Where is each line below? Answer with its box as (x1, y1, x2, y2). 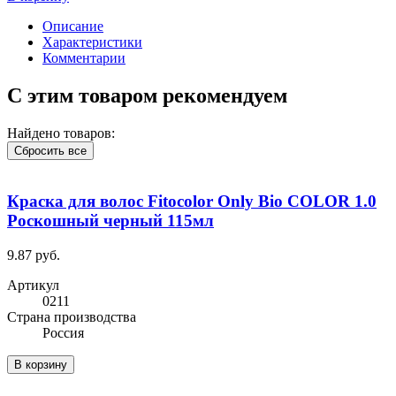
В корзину (14, 358, 67, 372)
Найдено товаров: (7, 125, 115, 141)
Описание (42, 18, 103, 34)
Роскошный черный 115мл (7, 211, 214, 231)
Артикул (7, 278, 59, 293)
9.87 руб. (7, 247, 60, 263)
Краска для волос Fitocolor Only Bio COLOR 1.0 (7, 192, 377, 211)
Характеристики (42, 34, 142, 49)
